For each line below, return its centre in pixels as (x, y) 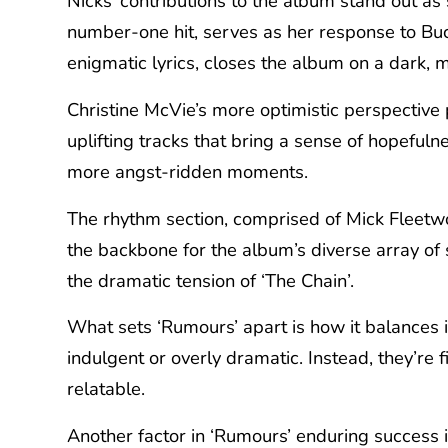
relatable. (106, 389)
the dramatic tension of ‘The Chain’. (210, 280)
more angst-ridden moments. (187, 171)
